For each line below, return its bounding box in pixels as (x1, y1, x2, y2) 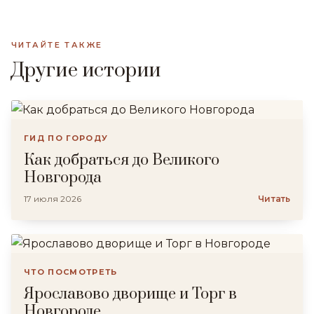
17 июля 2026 (24, 193, 81, 204)
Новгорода (24, 168, 102, 187)
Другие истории (11, 58, 161, 83)
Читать (258, 193, 290, 204)
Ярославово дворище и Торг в (24, 285, 237, 303)
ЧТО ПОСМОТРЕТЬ (24, 267, 118, 277)
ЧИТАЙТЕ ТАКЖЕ (11, 40, 103, 50)
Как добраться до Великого (24, 151, 219, 170)
